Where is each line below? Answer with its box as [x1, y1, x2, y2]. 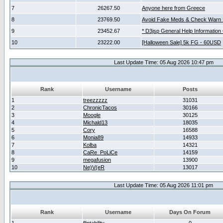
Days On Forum [169, 209, 211, 215]
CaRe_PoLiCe [83, 149, 117, 155]
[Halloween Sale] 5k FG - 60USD [142, 39, 221, 45]
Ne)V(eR [83, 164, 105, 170]
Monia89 [83, 134, 104, 140]
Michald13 [83, 119, 108, 125]
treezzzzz [83, 97, 108, 103]
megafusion [83, 157, 111, 163]
